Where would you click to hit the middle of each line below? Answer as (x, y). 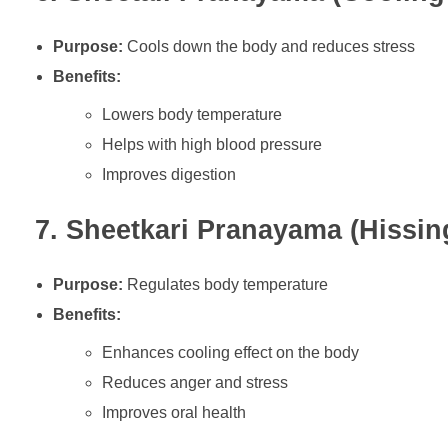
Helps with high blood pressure (212, 144)
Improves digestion (169, 174)
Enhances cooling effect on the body (231, 353)
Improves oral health (174, 413)
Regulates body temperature (225, 285)
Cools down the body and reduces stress (268, 46)
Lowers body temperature (192, 114)
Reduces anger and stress (195, 383)
